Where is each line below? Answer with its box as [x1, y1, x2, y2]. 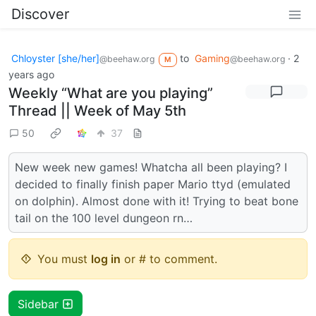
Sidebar [18, 296, 62, 311]
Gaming [194, 52, 230, 64]
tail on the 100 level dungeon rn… [15, 210, 193, 225]
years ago [8, 68, 54, 80]
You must [37, 251, 91, 266]
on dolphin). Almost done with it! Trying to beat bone [15, 193, 298, 208]
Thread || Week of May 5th [8, 102, 186, 119]
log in [91, 251, 121, 266]
